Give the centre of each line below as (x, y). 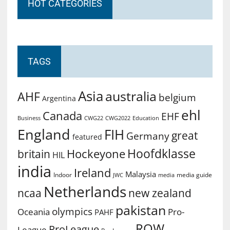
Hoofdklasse (161, 153)
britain (34, 154)
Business (29, 118)
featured (87, 137)
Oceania (33, 211)
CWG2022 (118, 118)
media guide (194, 175)
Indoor (62, 175)
